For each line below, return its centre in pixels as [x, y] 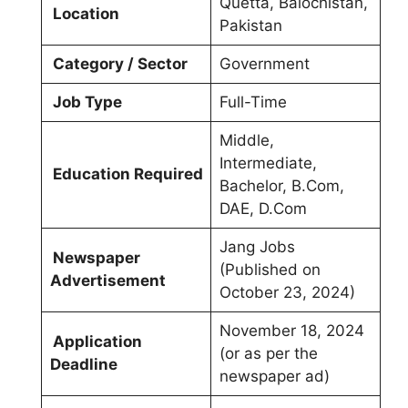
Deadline [83, 364]
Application [97, 342]
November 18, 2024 [291, 331]
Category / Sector [120, 64]
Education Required [127, 174]
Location [86, 14]
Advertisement [107, 280]
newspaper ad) [274, 376]
